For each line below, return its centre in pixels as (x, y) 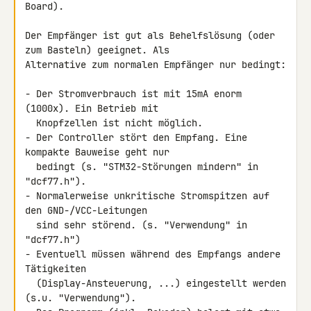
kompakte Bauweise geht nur (97, 152)
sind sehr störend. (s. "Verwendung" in (31, 225)
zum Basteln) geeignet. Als (100, 50)
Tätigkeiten (56, 269)
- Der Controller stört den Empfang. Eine (136, 137)
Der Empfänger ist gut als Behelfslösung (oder (150, 35)
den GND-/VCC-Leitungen (86, 210)
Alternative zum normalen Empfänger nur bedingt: (155, 65)
